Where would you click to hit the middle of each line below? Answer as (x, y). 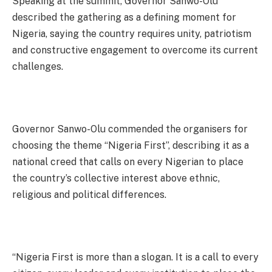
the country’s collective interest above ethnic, (116, 178)
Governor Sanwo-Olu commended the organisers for (130, 129)
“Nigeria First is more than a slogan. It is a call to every (135, 257)
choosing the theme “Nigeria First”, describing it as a (131, 145)
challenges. (38, 66)
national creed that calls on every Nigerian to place (128, 161)
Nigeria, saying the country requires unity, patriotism (132, 33)
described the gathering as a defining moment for (124, 17)
